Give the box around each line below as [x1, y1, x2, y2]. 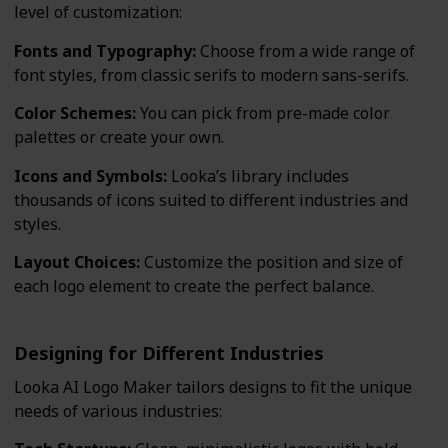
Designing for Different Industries [14, 340, 324, 366]
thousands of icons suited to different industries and [14, 188, 408, 211]
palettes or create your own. [14, 126, 224, 149]
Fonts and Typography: [14, 39, 196, 62]
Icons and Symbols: [14, 164, 167, 187]
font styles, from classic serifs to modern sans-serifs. [14, 63, 409, 86]
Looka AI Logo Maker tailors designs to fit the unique [14, 376, 412, 399]
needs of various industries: [14, 400, 222, 423]
